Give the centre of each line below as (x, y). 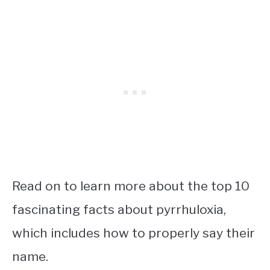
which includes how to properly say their (133, 233)
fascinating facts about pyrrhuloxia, (119, 209)
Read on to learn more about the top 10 (131, 186)
